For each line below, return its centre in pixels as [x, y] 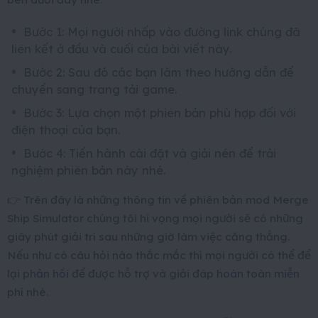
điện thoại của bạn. [66, 129]
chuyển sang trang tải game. [94, 89]
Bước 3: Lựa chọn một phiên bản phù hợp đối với [160, 112]
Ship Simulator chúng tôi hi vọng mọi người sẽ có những [155, 218]
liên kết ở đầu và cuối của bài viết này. [121, 48]
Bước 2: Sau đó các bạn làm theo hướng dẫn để [159, 72]
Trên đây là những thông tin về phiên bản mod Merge [166, 199]
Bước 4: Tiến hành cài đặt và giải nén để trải [150, 153]
